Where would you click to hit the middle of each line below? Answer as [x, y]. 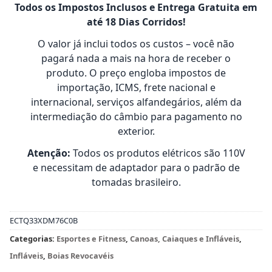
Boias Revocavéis [80, 256]
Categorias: [33, 239]
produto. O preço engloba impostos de [136, 73]
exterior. [136, 131]
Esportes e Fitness [91, 239]
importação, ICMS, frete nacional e [136, 87]
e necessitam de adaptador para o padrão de [136, 168]
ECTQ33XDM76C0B [44, 220]
